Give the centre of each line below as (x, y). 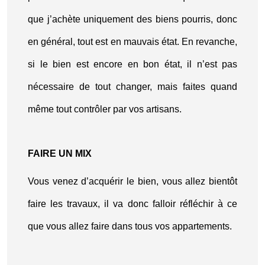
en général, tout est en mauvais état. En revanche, (132, 42)
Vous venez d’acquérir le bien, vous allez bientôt (132, 181)
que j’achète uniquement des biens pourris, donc (132, 19)
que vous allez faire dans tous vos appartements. (130, 226)
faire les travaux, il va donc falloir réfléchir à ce (132, 204)
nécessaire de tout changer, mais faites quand (132, 87)
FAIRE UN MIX (60, 153)
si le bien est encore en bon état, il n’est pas (132, 64)
